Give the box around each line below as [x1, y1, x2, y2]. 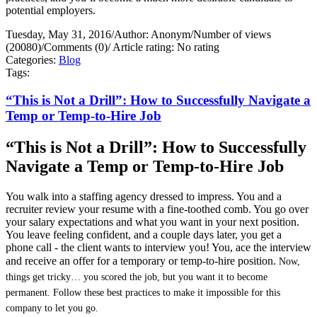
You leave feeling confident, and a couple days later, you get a [6, 228, 282, 241]
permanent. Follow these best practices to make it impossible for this [6, 287, 280, 298]
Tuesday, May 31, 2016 [6, 28, 111, 41]
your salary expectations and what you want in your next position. [6, 215, 299, 228]
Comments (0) [44, 41, 108, 54]
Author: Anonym [114, 28, 190, 41]
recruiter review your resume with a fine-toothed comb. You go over [6, 202, 309, 215]
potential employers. [6, 4, 96, 17]
